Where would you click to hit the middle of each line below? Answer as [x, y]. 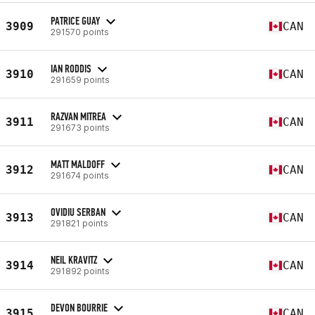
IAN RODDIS [71, 68]
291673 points [80, 127]
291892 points [80, 271]
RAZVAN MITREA [78, 116]
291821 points [79, 223]
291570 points [80, 32]
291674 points [80, 175]
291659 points [80, 79]
